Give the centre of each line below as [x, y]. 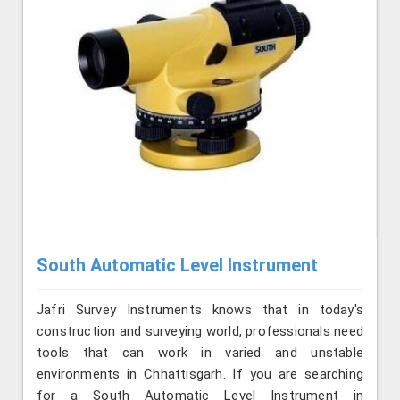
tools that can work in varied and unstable [200, 353]
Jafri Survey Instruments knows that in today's [200, 310]
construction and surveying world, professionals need [200, 332]
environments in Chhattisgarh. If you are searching [200, 375]
